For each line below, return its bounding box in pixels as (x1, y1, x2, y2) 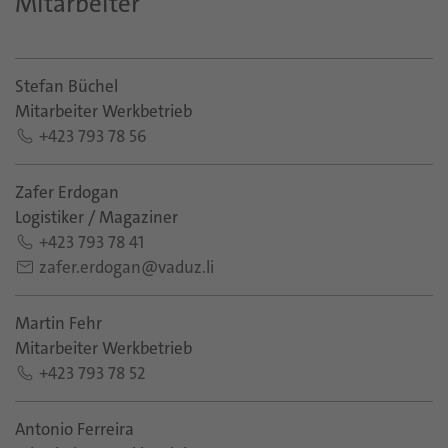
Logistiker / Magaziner (15, 206, 178, 228)
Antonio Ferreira (15, 418, 134, 440)
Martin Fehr (15, 312, 102, 334)
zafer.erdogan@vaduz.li (39, 256, 214, 278)
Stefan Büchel (15, 75, 118, 97)
